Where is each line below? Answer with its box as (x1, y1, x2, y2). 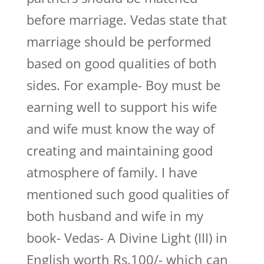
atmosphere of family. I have (26, 163, 197, 181)
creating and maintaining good (26, 141, 213, 159)
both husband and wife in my (26, 207, 203, 225)
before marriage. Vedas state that (26, 11, 227, 28)
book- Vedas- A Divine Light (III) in (26, 229, 227, 246)
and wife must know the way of (26, 120, 214, 137)
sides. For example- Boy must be (26, 76, 220, 94)
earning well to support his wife (26, 98, 217, 115)
